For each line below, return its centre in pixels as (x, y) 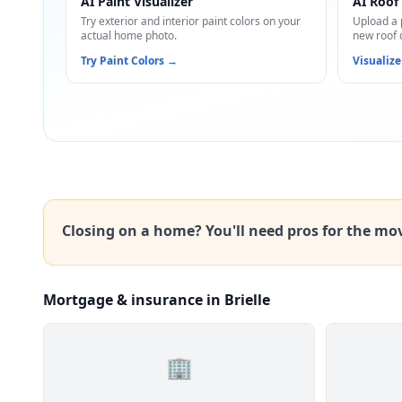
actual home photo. (129, 35)
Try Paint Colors (122, 61)
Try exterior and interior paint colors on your (191, 21)
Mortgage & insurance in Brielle (157, 300)
